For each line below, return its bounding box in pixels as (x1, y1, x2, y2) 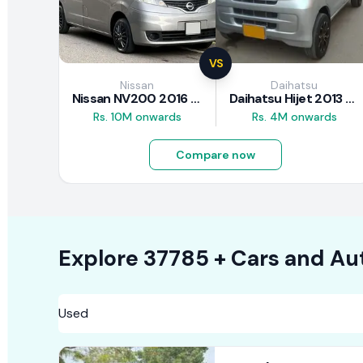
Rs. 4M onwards (251, 109, 337, 125)
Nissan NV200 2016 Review (190, 90, 199, 108)
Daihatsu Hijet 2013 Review (345, 90, 355, 108)
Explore (58, 244, 139, 273)
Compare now (176, 147, 256, 163)
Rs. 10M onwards (92, 109, 181, 125)
